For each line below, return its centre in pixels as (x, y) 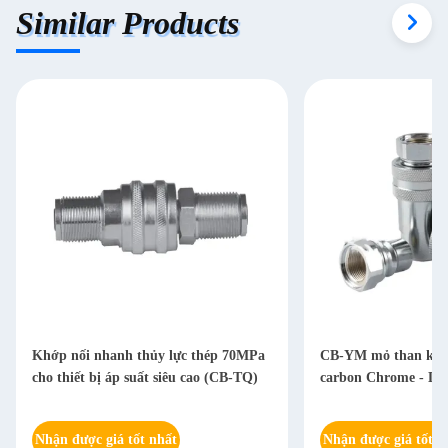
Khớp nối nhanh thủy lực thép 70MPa (148, 355)
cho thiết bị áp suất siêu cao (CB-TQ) (145, 377)
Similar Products (127, 22)
